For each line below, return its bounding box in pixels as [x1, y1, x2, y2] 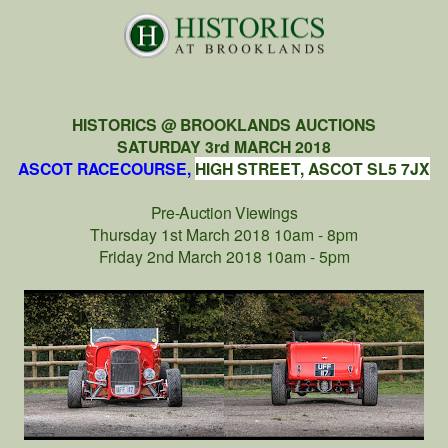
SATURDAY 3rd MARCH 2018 [117, 134, 331, 158]
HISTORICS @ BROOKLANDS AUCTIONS [72, 112, 376, 136]
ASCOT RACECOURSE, [18, 156, 195, 180]
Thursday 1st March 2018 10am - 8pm [90, 222, 358, 245]
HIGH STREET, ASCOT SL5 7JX [195, 156, 430, 180]
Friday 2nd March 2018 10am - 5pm [98, 244, 350, 267]
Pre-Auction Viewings [150, 200, 298, 223]
